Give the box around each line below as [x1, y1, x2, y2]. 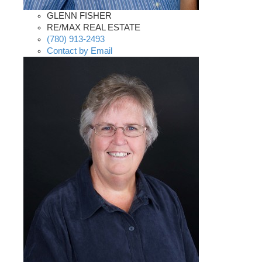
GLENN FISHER [47, 11, 112, 21]
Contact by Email [47, 46, 112, 56]
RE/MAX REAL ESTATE [47, 23, 140, 33]
